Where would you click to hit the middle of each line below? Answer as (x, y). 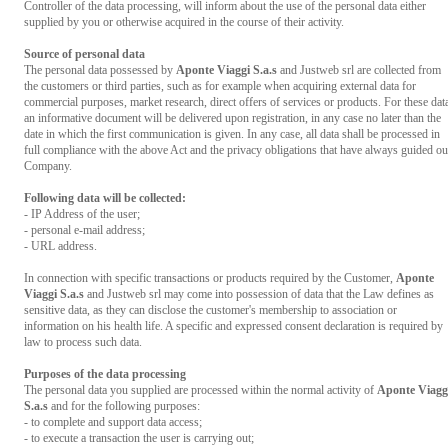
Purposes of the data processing (105, 374)
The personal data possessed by (100, 70)
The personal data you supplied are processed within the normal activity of (200, 390)
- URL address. (60, 246)
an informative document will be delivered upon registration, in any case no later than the (232, 118)
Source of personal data (84, 54)
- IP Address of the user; (82, 214)
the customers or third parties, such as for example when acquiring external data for (220, 86)
